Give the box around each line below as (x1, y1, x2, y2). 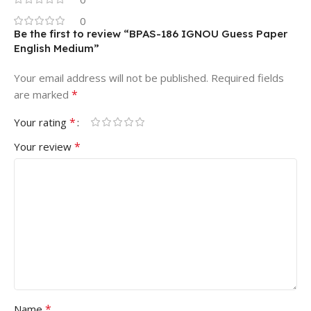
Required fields (211, 70, 284, 85)
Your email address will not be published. (14, 70, 208, 85)
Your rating (14, 115, 69, 129)
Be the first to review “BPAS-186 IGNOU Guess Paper (14, 26, 287, 40)
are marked (14, 87, 72, 101)
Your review (14, 139, 74, 153)
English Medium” (14, 41, 99, 55)
